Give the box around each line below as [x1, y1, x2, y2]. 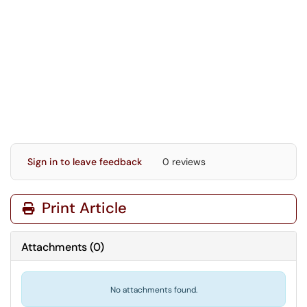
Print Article [38, 198, 127, 218]
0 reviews [162, 156, 206, 168]
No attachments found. [110, 284, 197, 295]
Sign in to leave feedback [27, 156, 142, 168]
